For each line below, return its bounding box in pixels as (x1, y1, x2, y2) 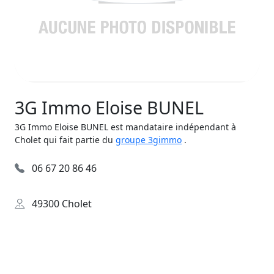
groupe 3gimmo (116, 134, 182, 146)
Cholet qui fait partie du (15, 134, 116, 146)
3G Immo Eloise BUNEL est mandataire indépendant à (15, 121, 236, 133)
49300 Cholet (29, 197, 92, 210)
